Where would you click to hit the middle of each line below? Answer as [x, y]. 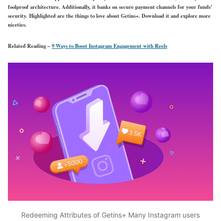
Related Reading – [30, 46]
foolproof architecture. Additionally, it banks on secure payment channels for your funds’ [110, 7]
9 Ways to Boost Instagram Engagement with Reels [110, 46]
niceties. [17, 25]
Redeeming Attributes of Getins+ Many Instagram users [110, 215]
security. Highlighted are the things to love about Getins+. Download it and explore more [109, 16]
